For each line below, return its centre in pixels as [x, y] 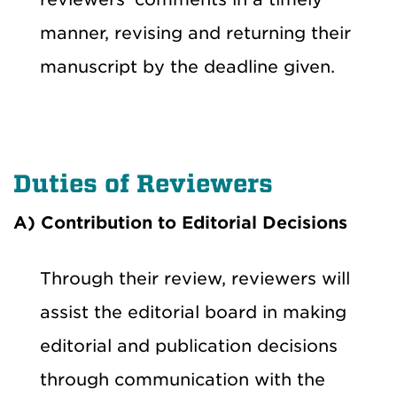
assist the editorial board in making [193, 312]
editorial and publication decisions [189, 346]
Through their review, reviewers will [195, 278]
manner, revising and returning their [195, 33]
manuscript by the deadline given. [187, 66]
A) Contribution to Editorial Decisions [180, 222]
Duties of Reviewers [143, 183]
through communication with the [183, 379]
